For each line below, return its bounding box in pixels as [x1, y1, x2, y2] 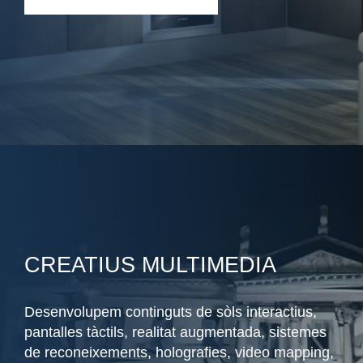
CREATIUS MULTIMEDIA [24, 253, 276, 278]
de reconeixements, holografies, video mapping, [24, 344, 334, 361]
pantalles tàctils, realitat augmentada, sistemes [24, 324, 327, 341]
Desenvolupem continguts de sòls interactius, [24, 304, 317, 321]
